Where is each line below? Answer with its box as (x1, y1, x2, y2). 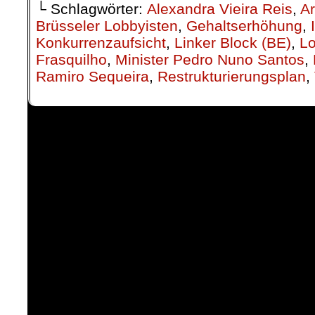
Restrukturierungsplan (157, 68, 306, 85)
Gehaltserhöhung (186, 18, 302, 34)
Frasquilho (36, 51, 107, 68)
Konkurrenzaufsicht (36, 34, 166, 51)
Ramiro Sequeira (36, 68, 149, 85)
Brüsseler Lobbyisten (36, 18, 178, 34)
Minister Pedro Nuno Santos (115, 51, 304, 68)
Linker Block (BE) (174, 34, 291, 51)
